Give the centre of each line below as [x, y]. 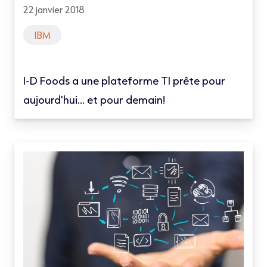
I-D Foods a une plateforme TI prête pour [124, 80]
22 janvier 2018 [54, 9]
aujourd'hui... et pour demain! [94, 99]
